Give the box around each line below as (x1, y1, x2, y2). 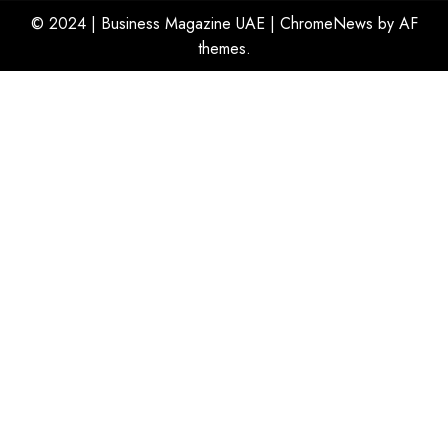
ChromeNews (279, 12, 373, 35)
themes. (197, 37, 251, 60)
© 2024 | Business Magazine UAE (30, 12, 270, 35)
